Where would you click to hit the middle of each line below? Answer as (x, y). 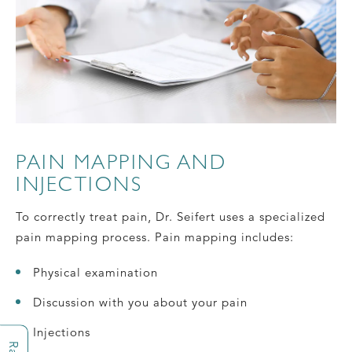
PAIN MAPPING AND (121, 162)
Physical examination (95, 273)
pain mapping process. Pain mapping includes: (155, 237)
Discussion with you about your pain (140, 302)
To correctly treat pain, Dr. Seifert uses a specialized (170, 217)
